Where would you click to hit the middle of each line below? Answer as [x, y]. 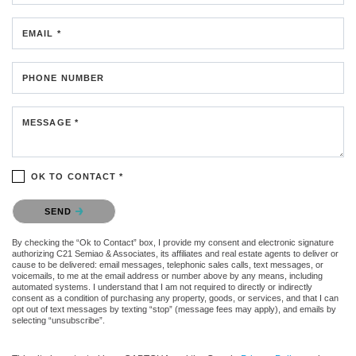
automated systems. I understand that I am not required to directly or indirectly [162, 287]
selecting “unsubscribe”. [58, 321]
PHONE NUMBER [64, 78]
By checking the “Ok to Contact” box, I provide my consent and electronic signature [173, 243]
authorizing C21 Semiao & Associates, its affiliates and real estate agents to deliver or [175, 254]
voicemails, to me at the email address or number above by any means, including [167, 276]
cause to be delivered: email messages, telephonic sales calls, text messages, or [168, 265]
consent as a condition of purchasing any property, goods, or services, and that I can [175, 298]
